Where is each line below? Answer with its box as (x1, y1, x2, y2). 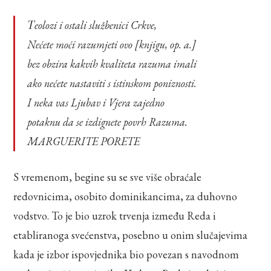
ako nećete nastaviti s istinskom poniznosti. (27, 76, 197, 90)
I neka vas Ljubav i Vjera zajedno (27, 95, 165, 109)
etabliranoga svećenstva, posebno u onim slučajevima (13, 227, 248, 242)
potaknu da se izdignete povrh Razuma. (27, 114, 188, 129)
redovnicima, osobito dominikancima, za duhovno (13, 189, 238, 203)
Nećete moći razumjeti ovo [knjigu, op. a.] (27, 37, 196, 51)
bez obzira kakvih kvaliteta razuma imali (27, 56, 197, 71)
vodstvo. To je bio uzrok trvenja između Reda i (13, 208, 217, 223)
